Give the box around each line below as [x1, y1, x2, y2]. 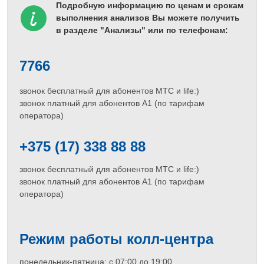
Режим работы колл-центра [19, 231, 213, 247]
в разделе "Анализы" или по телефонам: [56, 25, 228, 35]
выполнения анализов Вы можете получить [56, 13, 240, 22]
